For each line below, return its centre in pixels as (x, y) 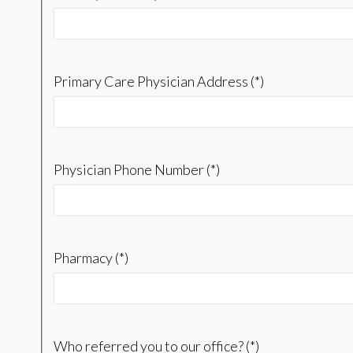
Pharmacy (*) (91, 258)
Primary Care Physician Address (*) (158, 82)
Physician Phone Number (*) (136, 170)
